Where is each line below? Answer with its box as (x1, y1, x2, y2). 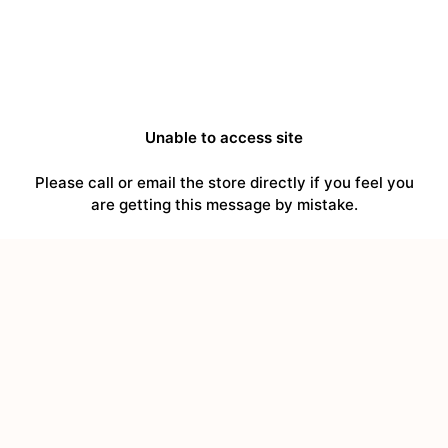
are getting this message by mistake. (90, 195, 358, 215)
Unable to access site (145, 128, 303, 148)
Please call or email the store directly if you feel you (34, 173, 414, 193)
